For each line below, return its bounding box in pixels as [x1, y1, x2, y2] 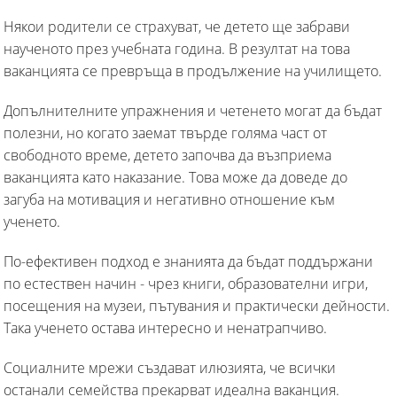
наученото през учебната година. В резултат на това [4, 38, 350, 58]
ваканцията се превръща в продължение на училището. [4, 60, 382, 81]
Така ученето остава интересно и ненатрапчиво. [4, 317, 327, 338]
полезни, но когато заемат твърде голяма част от [4, 122, 327, 143]
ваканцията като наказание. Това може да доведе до [4, 167, 347, 187]
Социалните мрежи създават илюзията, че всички [4, 357, 336, 378]
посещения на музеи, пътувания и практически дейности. [4, 295, 390, 315]
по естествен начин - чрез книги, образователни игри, [4, 273, 368, 293]
